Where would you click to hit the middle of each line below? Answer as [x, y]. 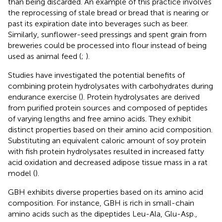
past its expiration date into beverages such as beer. [98, 23]
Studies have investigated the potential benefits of [96, 75]
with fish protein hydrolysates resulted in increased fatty [106, 151]
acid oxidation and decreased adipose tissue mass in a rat [108, 162]
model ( [22, 173]
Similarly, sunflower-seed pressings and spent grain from [107, 34]
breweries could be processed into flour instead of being [107, 45]
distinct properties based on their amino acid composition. [110, 129]
